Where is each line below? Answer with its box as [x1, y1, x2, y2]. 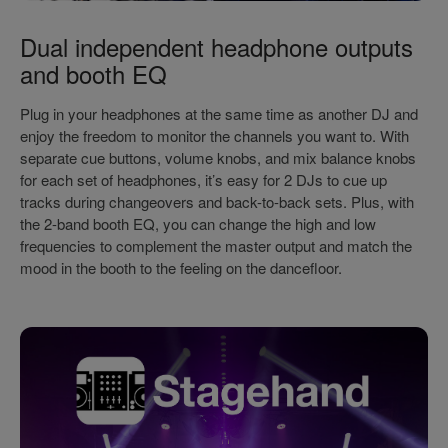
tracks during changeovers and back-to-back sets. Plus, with [20, 191, 414, 213]
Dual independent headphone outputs [20, 29, 413, 65]
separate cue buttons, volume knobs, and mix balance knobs [20, 147, 416, 169]
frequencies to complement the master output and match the [20, 235, 412, 257]
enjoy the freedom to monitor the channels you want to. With [20, 125, 409, 147]
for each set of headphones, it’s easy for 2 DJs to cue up [20, 169, 387, 191]
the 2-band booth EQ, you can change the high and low [20, 213, 376, 235]
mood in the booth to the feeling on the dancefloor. [20, 257, 342, 279]
